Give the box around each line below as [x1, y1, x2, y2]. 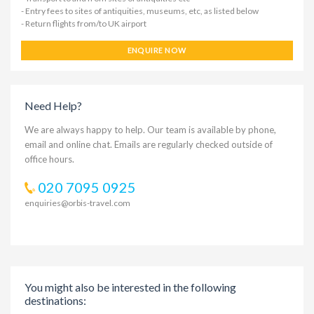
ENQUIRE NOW [127, 46, 187, 55]
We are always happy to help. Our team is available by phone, [25, 124, 276, 135]
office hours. [25, 153, 74, 165]
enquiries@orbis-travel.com [25, 198, 130, 208]
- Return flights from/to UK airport [21, 18, 146, 29]
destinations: [25, 294, 86, 307]
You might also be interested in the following [25, 280, 236, 294]
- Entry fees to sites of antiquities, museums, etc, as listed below [21, 6, 259, 16]
